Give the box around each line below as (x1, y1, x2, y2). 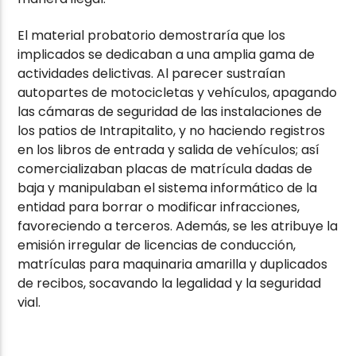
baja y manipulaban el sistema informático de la (17, 179, 318, 198)
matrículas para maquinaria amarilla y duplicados (17, 255, 328, 274)
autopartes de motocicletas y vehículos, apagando (17, 83, 338, 103)
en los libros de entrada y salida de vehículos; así (17, 141, 320, 160)
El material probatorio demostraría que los (17, 26, 286, 45)
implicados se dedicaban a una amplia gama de (17, 45, 315, 64)
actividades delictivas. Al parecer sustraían (17, 64, 286, 83)
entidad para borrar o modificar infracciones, (17, 198, 300, 217)
